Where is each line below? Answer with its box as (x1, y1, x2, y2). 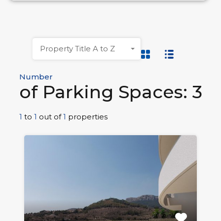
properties (68, 112, 108, 122)
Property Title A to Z (40, 44, 115, 54)
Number (19, 72, 53, 82)
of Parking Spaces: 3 (19, 81, 202, 103)
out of (38, 112, 63, 122)
